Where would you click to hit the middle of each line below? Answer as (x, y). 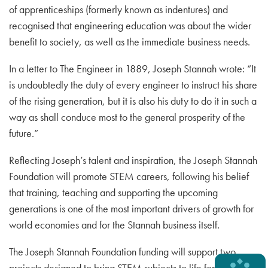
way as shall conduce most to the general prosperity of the (127, 117)
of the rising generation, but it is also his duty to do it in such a (133, 101)
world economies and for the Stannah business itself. (114, 225)
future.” (24, 133)
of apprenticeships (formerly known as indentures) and (118, 9)
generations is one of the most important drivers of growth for (131, 208)
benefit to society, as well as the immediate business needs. (130, 42)
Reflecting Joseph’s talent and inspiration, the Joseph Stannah (133, 160)
